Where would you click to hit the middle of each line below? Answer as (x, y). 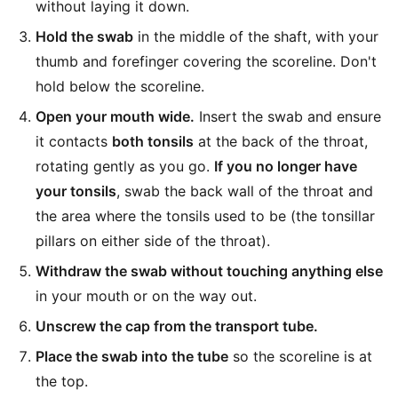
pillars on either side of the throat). (153, 241)
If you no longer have (286, 166)
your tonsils (76, 191)
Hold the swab (84, 36)
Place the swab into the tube (132, 356)
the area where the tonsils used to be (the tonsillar (205, 216)
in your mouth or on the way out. (146, 296)
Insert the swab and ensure (288, 116)
